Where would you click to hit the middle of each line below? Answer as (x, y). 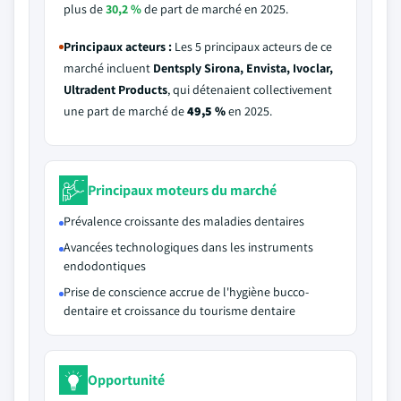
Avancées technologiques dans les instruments (188, 247)
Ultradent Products (115, 90)
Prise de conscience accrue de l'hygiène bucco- (186, 292)
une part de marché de (125, 111)
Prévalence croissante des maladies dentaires (184, 221)
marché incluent (108, 68)
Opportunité (126, 380)
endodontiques (105, 266)
